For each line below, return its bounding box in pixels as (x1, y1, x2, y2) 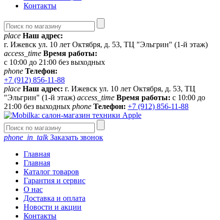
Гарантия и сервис (24, 176, 85, 185)
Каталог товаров (24, 167, 79, 176)
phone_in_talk (4, 133, 48, 141)
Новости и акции (24, 203, 82, 211)
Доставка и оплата (24, 194, 85, 202)
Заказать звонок (48, 133, 103, 141)
